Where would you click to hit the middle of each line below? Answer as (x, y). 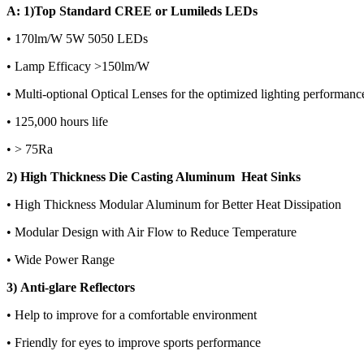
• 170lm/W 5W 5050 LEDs (77, 39)
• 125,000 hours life (57, 122)
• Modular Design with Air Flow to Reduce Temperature (152, 232)
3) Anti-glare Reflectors (71, 288)
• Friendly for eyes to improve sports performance (134, 343)
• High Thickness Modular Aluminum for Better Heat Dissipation (174, 205)
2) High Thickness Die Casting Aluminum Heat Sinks (154, 177)
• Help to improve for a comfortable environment (132, 315)
